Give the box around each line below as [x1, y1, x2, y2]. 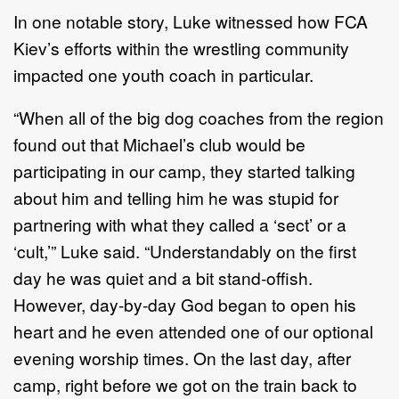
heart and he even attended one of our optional [13, 318, 373, 343]
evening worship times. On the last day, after [13, 345, 351, 370]
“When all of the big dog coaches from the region [13, 104, 384, 129]
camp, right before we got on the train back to [13, 371, 357, 396]
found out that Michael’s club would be [13, 131, 305, 156]
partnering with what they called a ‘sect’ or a [13, 211, 346, 236]
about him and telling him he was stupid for [13, 184, 338, 209]
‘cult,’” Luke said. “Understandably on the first [13, 238, 356, 263]
